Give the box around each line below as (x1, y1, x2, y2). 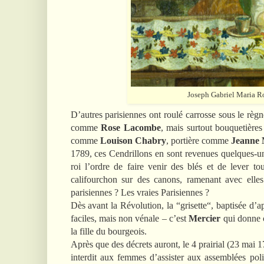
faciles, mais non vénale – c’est (70, 213, 189, 223)
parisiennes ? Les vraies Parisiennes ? (70, 187, 209, 197)
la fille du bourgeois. (70, 226, 147, 236)
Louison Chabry (100, 135, 166, 146)
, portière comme (166, 135, 231, 146)
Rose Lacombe (101, 122, 161, 133)
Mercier (189, 213, 221, 223)
